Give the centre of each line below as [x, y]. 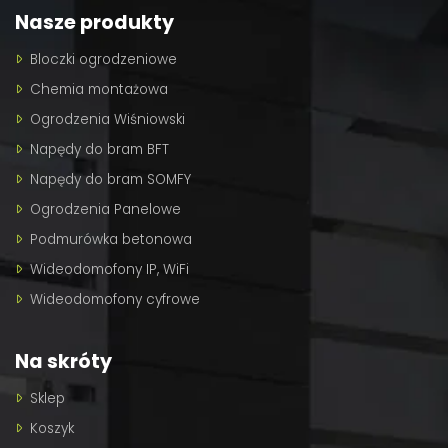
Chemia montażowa [99, 89]
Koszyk [52, 428]
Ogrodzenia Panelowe [105, 209]
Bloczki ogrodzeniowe [103, 59]
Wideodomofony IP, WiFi [109, 269]
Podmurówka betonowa [111, 239]
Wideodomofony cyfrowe [115, 299]
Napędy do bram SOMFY [110, 179]
